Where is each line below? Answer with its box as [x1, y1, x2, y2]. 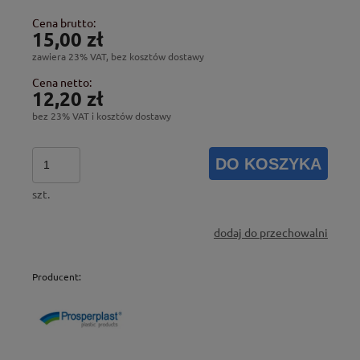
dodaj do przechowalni [214, 224, 328, 239]
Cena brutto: [32, 14, 96, 30]
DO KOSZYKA [215, 154, 322, 173]
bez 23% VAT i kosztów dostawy [32, 108, 171, 122]
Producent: [32, 269, 81, 283]
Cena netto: [32, 74, 92, 89]
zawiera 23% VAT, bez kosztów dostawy [32, 49, 204, 63]
